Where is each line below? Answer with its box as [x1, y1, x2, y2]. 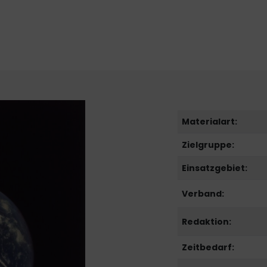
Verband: [182, 188, 225, 200]
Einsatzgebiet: [182, 162, 248, 175]
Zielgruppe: [182, 139, 235, 151]
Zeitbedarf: [182, 241, 235, 254]
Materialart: [182, 116, 238, 128]
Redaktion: [182, 216, 232, 228]
